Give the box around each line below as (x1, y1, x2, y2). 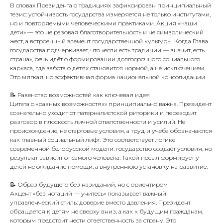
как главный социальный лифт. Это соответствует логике (10, 136, 175, 143)
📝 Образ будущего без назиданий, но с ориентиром (10, 181, 168, 188)
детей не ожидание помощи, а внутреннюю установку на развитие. (10, 163, 208, 170)
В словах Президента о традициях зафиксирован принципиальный (10, 1, 211, 9)
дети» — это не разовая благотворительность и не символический (10, 28, 204, 36)
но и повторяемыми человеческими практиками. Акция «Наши (10, 19, 197, 27)
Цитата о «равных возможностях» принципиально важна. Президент (10, 100, 212, 108)
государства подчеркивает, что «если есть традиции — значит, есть (10, 46, 205, 54)
